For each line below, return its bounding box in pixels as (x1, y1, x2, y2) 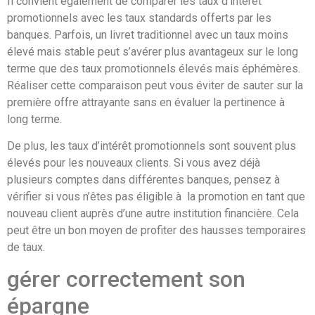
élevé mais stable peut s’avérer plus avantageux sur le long (7, 44, 298, 58)
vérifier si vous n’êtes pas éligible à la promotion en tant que (7, 189, 305, 203)
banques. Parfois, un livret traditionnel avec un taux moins (7, 27, 288, 41)
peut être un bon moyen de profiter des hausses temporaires (7, 223, 306, 237)
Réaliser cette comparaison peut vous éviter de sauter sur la (7, 78, 303, 92)
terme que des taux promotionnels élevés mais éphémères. (7, 61, 300, 75)
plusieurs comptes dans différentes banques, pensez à (7, 172, 283, 186)
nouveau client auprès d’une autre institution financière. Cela (7, 206, 299, 220)
